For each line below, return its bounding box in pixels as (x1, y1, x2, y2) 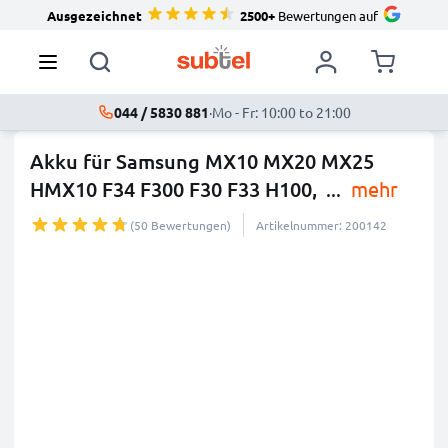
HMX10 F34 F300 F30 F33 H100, (30, 176, 317, 202)
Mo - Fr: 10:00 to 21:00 (211, 103, 351, 121)
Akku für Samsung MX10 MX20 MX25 (30, 148, 374, 174)
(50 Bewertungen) (130, 217, 231, 233)
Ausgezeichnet (46, 6, 142, 24)
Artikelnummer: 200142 (256, 217, 387, 233)
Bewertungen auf (274, 6, 378, 24)
